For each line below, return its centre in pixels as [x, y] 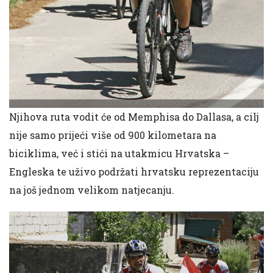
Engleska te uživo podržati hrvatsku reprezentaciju [134, 171]
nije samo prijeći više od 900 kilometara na [113, 135]
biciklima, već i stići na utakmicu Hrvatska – [119, 153]
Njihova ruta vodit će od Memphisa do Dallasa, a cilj [134, 116]
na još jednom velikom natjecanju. [92, 190]
